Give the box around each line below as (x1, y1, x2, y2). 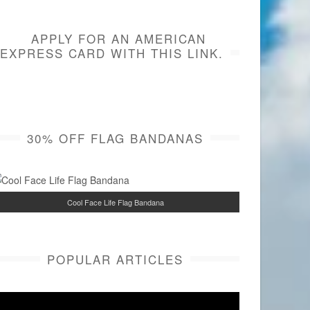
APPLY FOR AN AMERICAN (30, 29, 206, 47)
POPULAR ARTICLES (46, 250, 183, 268)
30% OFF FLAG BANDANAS (26, 129, 203, 147)
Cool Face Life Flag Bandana (66, 197, 164, 208)
